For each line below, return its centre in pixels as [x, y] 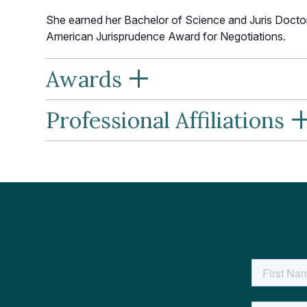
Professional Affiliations [168, 120]
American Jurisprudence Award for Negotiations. [166, 36]
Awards [87, 79]
